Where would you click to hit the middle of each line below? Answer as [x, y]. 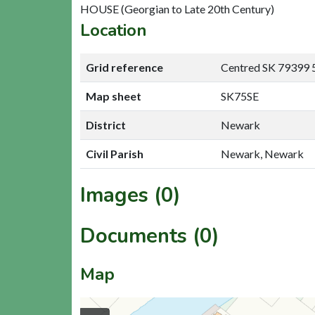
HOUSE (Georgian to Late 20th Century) [177, 8]
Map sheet [114, 96]
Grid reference [124, 67]
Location [114, 30]
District [106, 124]
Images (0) [130, 195]
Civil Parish [115, 153]
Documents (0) [150, 236]
